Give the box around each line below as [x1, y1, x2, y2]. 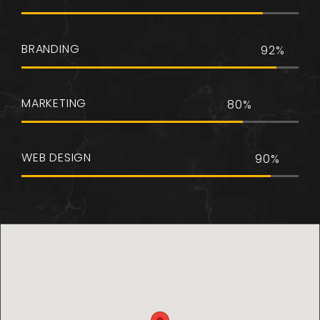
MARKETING [21, 95, 87, 111]
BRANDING [21, 41, 80, 57]
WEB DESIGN [21, 149, 91, 166]
